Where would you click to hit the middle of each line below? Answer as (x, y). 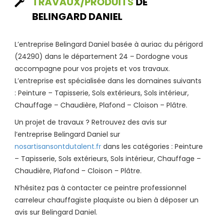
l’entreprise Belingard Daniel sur (67, 134)
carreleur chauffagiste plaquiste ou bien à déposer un (107, 200)
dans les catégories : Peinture (152, 146)
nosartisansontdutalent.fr (58, 146)
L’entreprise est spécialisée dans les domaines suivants (108, 81)
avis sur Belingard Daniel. (56, 212)
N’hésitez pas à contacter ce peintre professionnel (100, 188)
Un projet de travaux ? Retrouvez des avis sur (91, 122)
